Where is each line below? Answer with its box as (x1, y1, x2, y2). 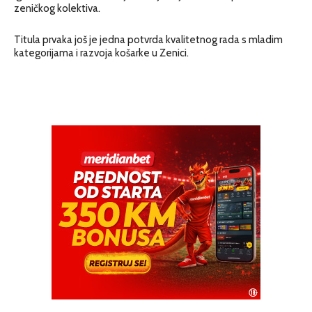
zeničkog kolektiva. (14, 1, 100, 15)
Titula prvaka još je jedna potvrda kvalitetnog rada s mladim (14, 33, 283, 46)
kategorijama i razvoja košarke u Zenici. (14, 46, 189, 59)
